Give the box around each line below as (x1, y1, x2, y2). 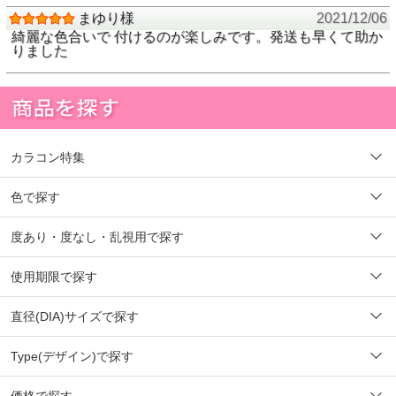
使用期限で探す (11, 269, 97, 284)
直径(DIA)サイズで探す (11, 308, 139, 324)
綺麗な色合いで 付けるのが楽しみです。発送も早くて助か (11, 29, 384, 45)
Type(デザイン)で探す (11, 348, 133, 363)
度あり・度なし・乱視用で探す (11, 229, 184, 244)
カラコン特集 (11, 149, 88, 164)
